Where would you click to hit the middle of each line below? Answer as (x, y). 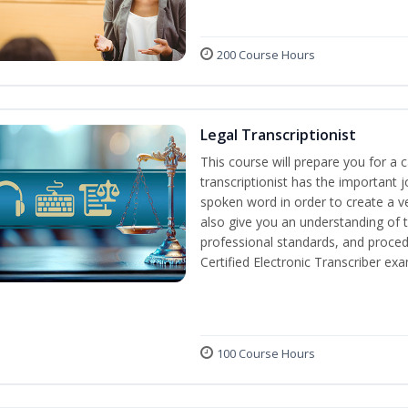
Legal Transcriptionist (278, 135)
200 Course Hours (265, 55)
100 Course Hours (265, 354)
